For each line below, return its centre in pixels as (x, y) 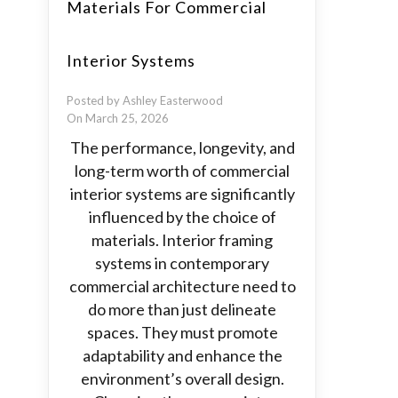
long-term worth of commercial (182, 171)
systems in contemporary (182, 263)
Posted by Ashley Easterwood (145, 100)
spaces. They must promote (182, 332)
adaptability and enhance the (182, 355)
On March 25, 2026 (118, 118)
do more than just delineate (182, 309)
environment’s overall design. (182, 378)
